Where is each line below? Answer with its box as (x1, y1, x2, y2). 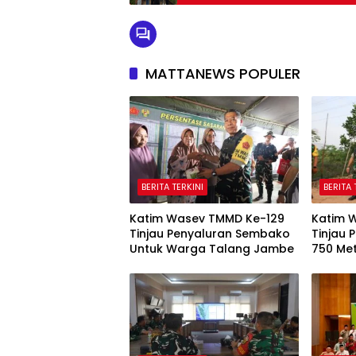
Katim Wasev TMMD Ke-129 (130, 210, 284, 226)
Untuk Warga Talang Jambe (130, 240, 294, 257)
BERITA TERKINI (141, 180, 203, 193)
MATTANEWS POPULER (145, 64, 300, 84)
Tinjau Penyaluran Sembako (130, 225, 290, 242)
